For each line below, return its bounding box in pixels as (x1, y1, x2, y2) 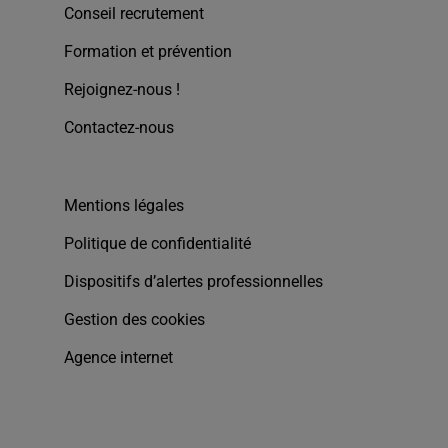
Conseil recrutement (64, 4, 204, 24)
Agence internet (64, 348, 173, 368)
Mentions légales (64, 196, 184, 216)
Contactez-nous (64, 118, 174, 138)
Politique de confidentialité (64, 234, 251, 254)
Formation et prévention (64, 42, 232, 62)
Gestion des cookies (64, 310, 205, 330)
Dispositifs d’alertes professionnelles (64, 272, 323, 292)
